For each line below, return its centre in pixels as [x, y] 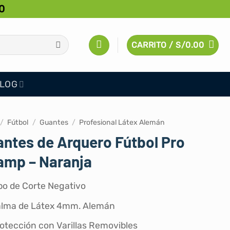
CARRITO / [154, 45]
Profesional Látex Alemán [122, 122]
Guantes [54, 122]
